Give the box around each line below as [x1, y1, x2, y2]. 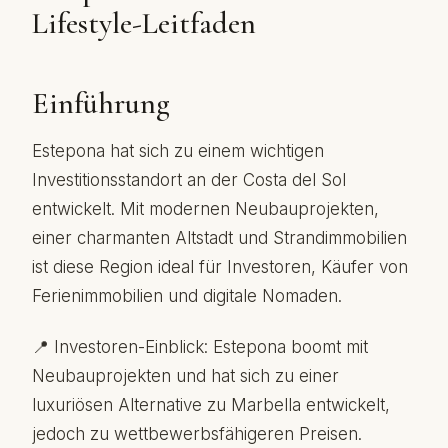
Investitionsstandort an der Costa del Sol [32, 170, 346, 190]
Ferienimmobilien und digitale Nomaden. [32, 286, 342, 306]
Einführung [32, 85, 170, 122]
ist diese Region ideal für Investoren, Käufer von [32, 257, 408, 277]
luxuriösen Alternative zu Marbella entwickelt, [32, 395, 390, 415]
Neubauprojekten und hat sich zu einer [32, 366, 339, 386]
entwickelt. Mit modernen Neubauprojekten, [32, 199, 379, 219]
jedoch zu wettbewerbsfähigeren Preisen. [32, 424, 362, 444]
